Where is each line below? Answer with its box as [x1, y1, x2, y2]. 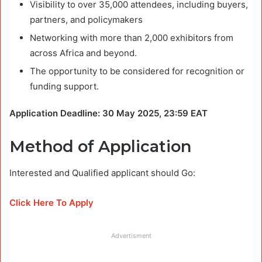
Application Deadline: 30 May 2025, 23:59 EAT [9, 108, 208, 119]
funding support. [30, 81, 99, 92]
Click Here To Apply [9, 196, 96, 208]
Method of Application [9, 137, 191, 157]
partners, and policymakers [30, 14, 143, 26]
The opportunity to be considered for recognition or [30, 65, 244, 77]
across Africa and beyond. [30, 47, 137, 59]
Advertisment [111, 231, 151, 240]
